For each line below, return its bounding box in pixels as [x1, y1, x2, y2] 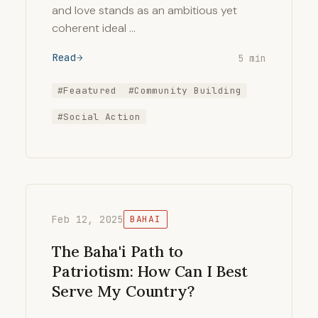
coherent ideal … [52, 21, 136, 36]
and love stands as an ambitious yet [52, 3, 237, 18]
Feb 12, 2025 [52, 212, 124, 226]
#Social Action [57, 111, 141, 124]
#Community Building [128, 84, 242, 97]
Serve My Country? [52, 280, 194, 301]
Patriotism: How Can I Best [52, 261, 248, 281]
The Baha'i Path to [52, 241, 184, 261]
